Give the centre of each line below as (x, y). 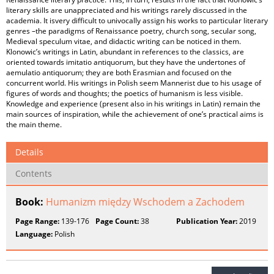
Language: (34, 234)
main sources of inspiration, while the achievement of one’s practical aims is (135, 114)
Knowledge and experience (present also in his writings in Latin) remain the (133, 104)
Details (29, 152)
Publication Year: (206, 221)
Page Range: (37, 221)
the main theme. (34, 124)
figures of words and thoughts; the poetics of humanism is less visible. (124, 93)
